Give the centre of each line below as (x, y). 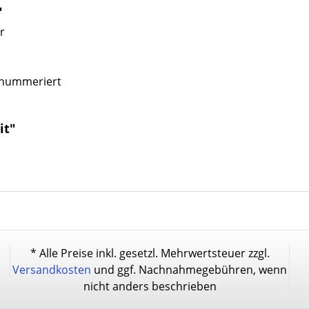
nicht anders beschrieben (150, 286)
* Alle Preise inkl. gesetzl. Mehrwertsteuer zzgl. (150, 253)
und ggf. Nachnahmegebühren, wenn (189, 269)
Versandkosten (52, 269)
